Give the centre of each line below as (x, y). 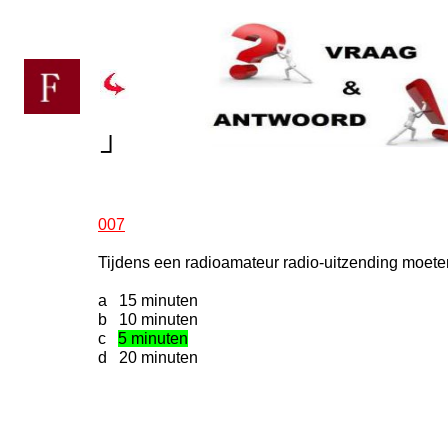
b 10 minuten (148, 319)
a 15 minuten (148, 300)
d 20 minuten (148, 357)
